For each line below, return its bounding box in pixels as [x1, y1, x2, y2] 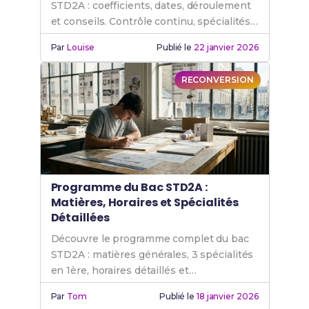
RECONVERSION [181, 74, 254, 85]
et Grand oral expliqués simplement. [50, 31, 228, 43]
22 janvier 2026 [193, 42, 259, 52]
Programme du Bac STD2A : [50, 179, 208, 195]
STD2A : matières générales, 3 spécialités [50, 248, 254, 261]
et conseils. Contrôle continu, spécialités [50, 15, 251, 28]
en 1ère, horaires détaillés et [50, 264, 189, 277]
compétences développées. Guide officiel [50, 280, 255, 292]
